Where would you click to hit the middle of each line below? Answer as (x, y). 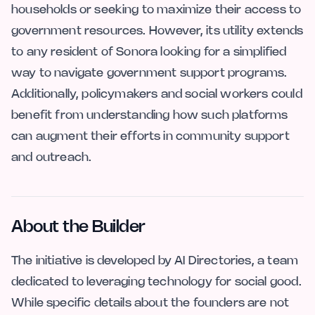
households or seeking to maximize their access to (156, 9)
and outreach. (52, 157)
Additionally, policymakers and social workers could (157, 94)
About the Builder (78, 227)
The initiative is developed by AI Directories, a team (155, 261)
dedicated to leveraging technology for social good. (156, 282)
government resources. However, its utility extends (157, 31)
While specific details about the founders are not (150, 303)
